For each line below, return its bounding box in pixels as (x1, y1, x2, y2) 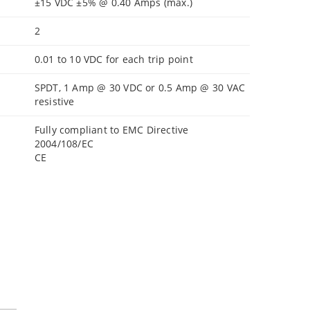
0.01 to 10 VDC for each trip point (34, 53, 193, 66)
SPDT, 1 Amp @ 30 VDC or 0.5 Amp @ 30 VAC (34, 81, 246, 94)
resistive (34, 95, 75, 108)
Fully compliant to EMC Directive (34, 123, 189, 136)
